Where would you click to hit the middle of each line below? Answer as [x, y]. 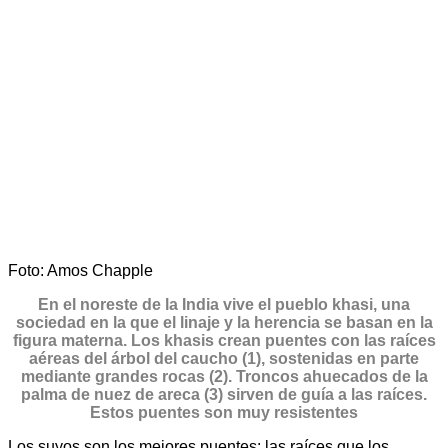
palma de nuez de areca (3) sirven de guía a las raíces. [224, 395]
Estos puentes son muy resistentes [224, 413]
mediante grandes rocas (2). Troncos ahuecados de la [224, 377]
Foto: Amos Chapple [80, 271]
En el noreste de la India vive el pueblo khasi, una [224, 305]
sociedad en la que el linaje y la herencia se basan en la [224, 323]
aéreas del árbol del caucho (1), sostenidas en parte [224, 359]
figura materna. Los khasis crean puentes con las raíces [224, 341]
